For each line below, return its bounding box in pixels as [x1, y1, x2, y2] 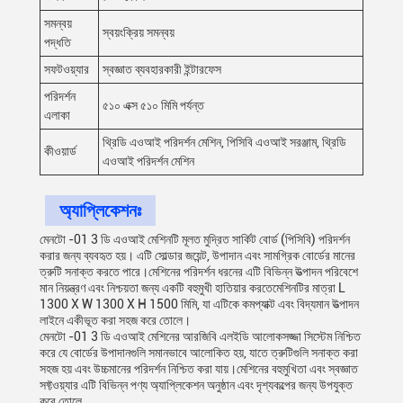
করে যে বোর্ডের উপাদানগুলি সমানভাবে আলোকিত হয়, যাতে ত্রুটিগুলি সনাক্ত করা [40, 345, 358, 360]
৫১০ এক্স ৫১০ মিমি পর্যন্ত [103, 98, 204, 112]
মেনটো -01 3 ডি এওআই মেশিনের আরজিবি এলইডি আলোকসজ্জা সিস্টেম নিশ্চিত [40, 329, 361, 344]
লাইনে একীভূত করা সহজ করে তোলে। [40, 313, 191, 327]
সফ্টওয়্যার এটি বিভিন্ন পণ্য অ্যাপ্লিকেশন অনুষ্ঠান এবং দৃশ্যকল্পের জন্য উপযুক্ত [40, 378, 353, 392]
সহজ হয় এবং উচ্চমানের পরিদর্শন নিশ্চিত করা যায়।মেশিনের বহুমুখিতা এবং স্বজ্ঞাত [40, 362, 358, 376]
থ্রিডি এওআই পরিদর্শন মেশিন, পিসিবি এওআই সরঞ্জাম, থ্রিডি [103, 135, 346, 149]
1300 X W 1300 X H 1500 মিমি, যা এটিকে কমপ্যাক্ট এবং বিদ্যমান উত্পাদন [40, 297, 359, 311]
